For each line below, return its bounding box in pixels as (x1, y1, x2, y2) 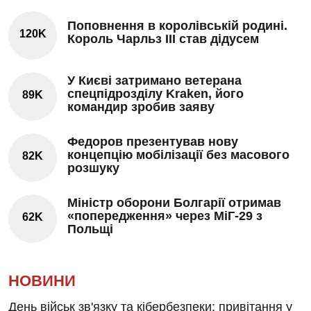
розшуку (67, 160, 119, 175)
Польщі (67, 221, 113, 236)
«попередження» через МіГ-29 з (67, 208, 262, 223)
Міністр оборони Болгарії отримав (67, 195, 281, 210)
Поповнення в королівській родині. (67, 19, 287, 33)
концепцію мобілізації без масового (67, 147, 289, 162)
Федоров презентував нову (67, 134, 238, 149)
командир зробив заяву (67, 99, 215, 114)
